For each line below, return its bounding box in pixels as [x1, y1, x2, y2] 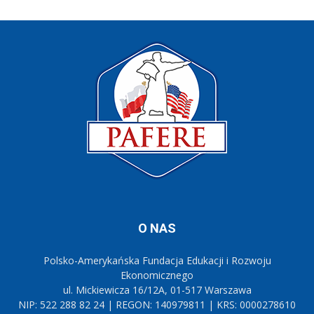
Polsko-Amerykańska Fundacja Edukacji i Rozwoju [43, 254, 271, 268]
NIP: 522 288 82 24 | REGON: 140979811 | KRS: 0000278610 [18, 298, 296, 312]
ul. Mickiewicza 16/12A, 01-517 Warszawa [62, 283, 252, 297]
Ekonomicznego [121, 268, 193, 282]
